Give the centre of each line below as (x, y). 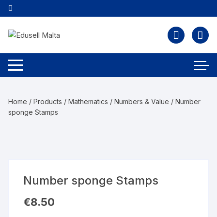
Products (48, 101)
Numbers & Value (142, 101)
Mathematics (88, 101)
